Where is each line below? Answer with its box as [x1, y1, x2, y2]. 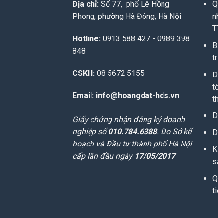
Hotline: [73, 34, 101, 44]
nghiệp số [73, 127, 109, 136]
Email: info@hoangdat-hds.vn [73, 91, 180, 100]
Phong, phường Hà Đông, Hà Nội [73, 12, 182, 21]
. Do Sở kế [157, 127, 192, 136]
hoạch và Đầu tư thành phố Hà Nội [73, 139, 192, 148]
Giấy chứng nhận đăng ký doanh [73, 114, 185, 124]
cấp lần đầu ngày [73, 151, 135, 161]
